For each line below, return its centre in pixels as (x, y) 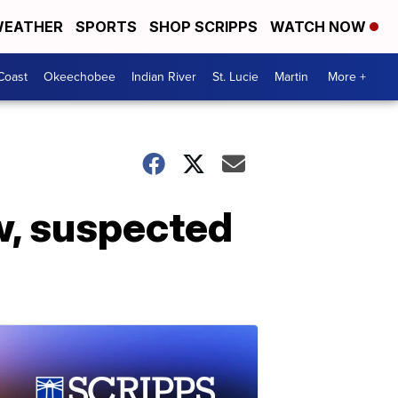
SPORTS (106, 27)
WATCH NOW (320, 27)
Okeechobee (80, 77)
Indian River (164, 77)
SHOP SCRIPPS (203, 27)
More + (347, 77)
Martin (291, 77)
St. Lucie (235, 77)
